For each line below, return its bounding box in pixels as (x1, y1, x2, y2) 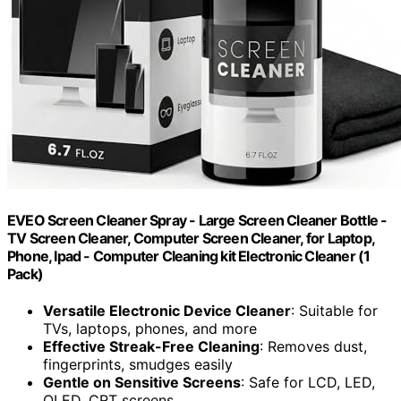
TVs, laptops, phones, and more (43, 320, 257, 338)
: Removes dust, (260, 337, 367, 356)
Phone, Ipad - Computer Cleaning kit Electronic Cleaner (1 (7, 247, 371, 266)
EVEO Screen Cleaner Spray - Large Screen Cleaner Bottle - (7, 211, 388, 230)
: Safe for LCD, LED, (241, 373, 375, 392)
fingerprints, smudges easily (43, 355, 233, 374)
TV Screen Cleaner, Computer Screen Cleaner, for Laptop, (7, 229, 375, 248)
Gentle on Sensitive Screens (43, 373, 241, 392)
